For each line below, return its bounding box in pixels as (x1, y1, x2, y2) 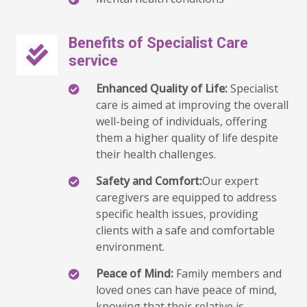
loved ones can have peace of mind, (96, 282, 277, 297)
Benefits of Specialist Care (69, 34, 248, 51)
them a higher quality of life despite (96, 130, 278, 145)
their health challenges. (96, 147, 216, 162)
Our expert (202, 173, 258, 188)
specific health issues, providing (96, 206, 258, 221)
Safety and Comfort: (96, 173, 202, 188)
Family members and (173, 266, 282, 281)
